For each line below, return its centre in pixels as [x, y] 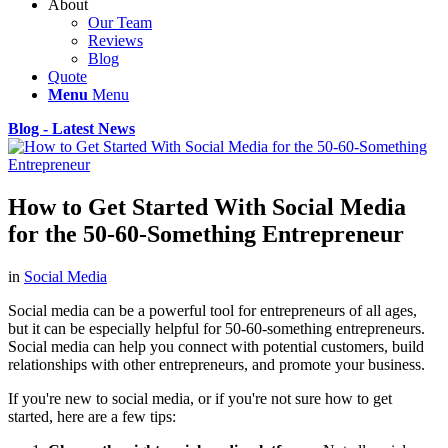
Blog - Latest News [71, 128]
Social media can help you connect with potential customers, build [216, 346]
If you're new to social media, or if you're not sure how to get [200, 398]
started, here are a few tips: [92, 416]
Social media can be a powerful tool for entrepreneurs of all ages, [212, 310]
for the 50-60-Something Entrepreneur [206, 233]
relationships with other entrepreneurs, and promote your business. [216, 364]
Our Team [120, 22]
